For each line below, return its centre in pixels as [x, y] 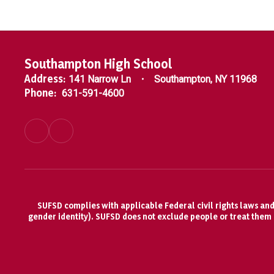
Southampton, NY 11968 [206, 79]
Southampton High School [98, 63]
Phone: [40, 92]
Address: [45, 78]
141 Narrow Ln [100, 79]
